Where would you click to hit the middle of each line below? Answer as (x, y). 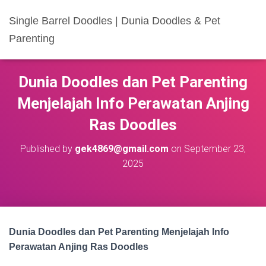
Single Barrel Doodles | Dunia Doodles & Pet (115, 21)
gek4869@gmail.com (122, 149)
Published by (47, 149)
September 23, (215, 149)
